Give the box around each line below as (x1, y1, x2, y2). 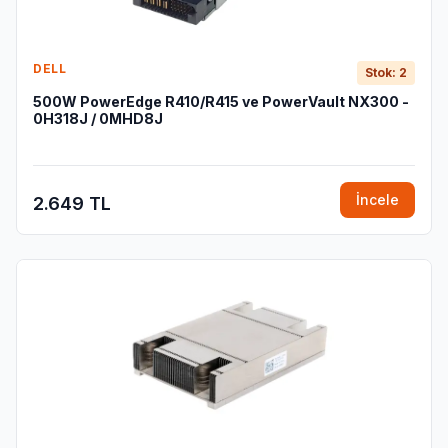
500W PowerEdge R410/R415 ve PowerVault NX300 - (33, 93, 409, 110)
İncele (356, 191, 399, 208)
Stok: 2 (365, 65, 407, 80)
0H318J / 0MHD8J (33, 110, 163, 127)
